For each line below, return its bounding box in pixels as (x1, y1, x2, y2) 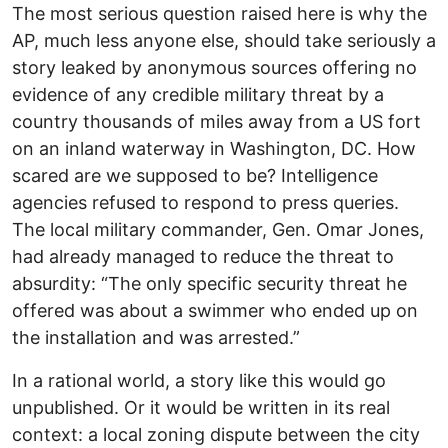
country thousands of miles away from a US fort (12, 111, 421, 133)
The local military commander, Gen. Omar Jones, (12, 219, 424, 241)
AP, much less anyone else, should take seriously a (12, 30, 436, 52)
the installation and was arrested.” (12, 327, 300, 349)
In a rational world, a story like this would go (12, 370, 386, 392)
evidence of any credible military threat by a (12, 84, 384, 106)
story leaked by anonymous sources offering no (12, 57, 417, 79)
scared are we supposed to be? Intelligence (12, 165, 378, 187)
